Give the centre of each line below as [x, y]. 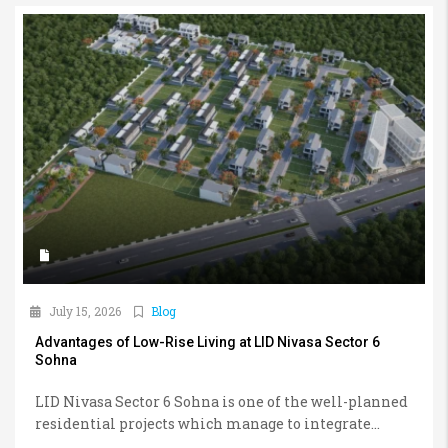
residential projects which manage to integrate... [207, 423]
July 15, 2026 [83, 310]
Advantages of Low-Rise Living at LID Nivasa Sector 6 [207, 341]
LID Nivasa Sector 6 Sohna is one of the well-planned [221, 401]
